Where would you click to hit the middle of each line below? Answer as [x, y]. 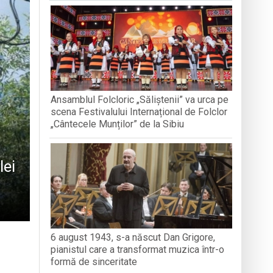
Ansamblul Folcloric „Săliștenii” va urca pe [140, 99]
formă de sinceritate [94, 261]
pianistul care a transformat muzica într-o [138, 249]
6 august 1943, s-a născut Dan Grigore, [133, 237]
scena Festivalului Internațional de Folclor [139, 112]
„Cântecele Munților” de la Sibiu [118, 124]
